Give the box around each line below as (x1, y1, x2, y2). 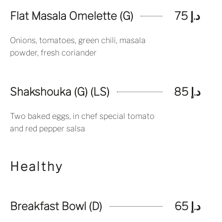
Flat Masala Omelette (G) (10, 9, 133, 22)
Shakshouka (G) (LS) (10, 85, 110, 98)
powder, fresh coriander (10, 48, 97, 57)
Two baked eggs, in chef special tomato (10, 111, 155, 121)
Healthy (10, 159, 63, 174)
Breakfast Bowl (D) (10, 200, 102, 213)
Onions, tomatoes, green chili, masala (10, 36, 146, 45)
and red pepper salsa (10, 124, 85, 133)
